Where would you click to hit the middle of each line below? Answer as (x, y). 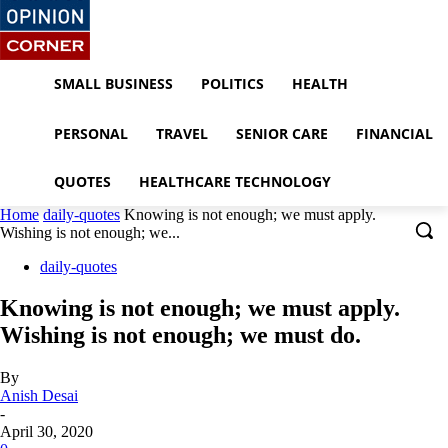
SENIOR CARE (282, 133)
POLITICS (232, 84)
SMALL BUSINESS (113, 84)
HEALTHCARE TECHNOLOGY (235, 181)
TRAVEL (182, 133)
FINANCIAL (394, 133)
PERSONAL (91, 133)
